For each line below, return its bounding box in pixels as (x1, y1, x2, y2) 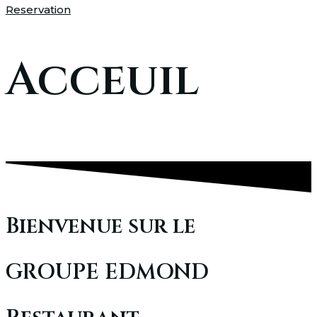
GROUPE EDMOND (6, 258, 209, 287)
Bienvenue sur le (6, 212, 195, 241)
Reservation (6, 2, 71, 16)
